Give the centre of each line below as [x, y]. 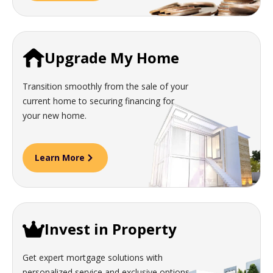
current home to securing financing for [98, 101]
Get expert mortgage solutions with [93, 258]
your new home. [55, 116]
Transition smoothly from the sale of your [105, 87]
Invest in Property [111, 229]
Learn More [60, 158]
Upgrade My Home [112, 58]
